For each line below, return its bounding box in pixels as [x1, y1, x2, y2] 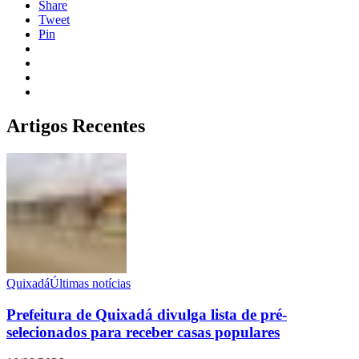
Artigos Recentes [6, 115, 145, 136]
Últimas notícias [50, 276, 131, 290]
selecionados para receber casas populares [6, 323, 280, 341]
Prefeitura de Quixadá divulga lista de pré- [6, 305, 287, 323]
